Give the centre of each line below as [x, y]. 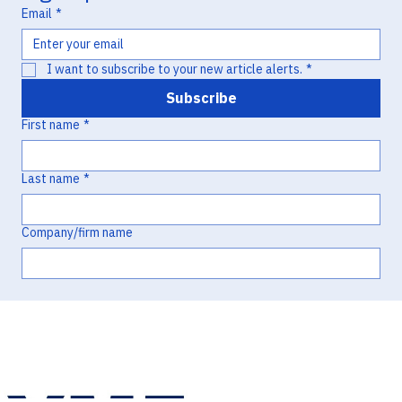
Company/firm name [77, 233]
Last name [51, 179]
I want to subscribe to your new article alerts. [175, 70]
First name [51, 125]
